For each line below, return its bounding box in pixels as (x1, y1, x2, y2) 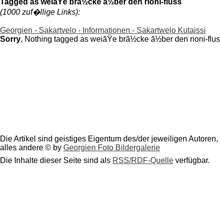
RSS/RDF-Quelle (112, 156, 173, 165)
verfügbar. (173, 156, 210, 165)
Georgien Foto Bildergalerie (63, 143, 160, 152)
